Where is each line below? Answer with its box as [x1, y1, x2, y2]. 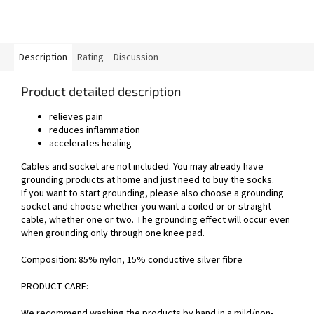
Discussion [114, 50, 158, 65]
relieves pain [49, 110, 103, 125]
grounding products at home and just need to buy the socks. [21, 173, 274, 188]
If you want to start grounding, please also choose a [21, 186, 239, 201]
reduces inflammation [49, 123, 140, 138]
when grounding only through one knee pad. [21, 226, 205, 241]
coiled [188, 200, 214, 214]
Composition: [21, 253, 76, 268]
